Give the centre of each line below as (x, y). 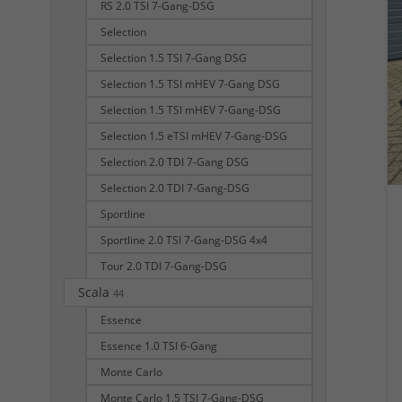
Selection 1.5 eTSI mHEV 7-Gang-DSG (194, 135)
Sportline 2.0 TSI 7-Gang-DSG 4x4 (184, 240)
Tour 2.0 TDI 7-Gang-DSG (164, 266)
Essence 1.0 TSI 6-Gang (159, 345)
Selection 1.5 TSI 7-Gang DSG (174, 57)
